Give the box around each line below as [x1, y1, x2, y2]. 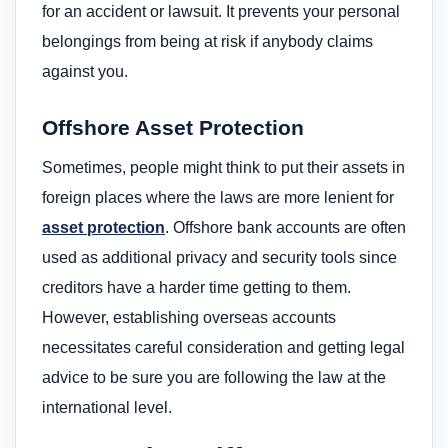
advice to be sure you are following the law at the [42, 369, 386, 387]
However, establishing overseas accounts [42, 309, 336, 327]
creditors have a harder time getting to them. [42, 279, 351, 297]
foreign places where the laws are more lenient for [42, 189, 394, 207]
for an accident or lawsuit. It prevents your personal [42, 2, 400, 20]
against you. [42, 62, 128, 80]
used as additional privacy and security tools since [42, 249, 397, 267]
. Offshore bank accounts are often [165, 219, 406, 237]
